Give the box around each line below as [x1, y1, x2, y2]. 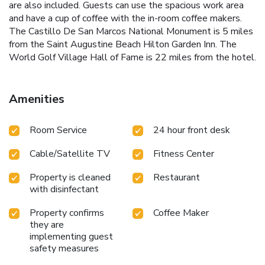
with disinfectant [30, 182, 99, 196]
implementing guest [30, 230, 113, 243]
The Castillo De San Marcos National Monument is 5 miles [9, 24, 253, 38]
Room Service [30, 123, 87, 137]
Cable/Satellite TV [30, 147, 110, 160]
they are [30, 218, 64, 231]
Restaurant [153, 170, 200, 184]
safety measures [30, 241, 99, 255]
